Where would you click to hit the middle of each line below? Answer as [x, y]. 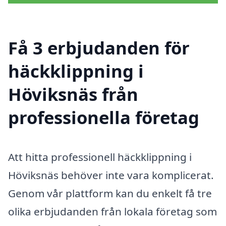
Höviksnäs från [73, 94]
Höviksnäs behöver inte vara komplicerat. [111, 175]
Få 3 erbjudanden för [99, 47]
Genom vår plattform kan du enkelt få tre [110, 193]
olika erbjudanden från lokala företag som [112, 211]
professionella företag [104, 117]
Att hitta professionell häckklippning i [100, 157]
